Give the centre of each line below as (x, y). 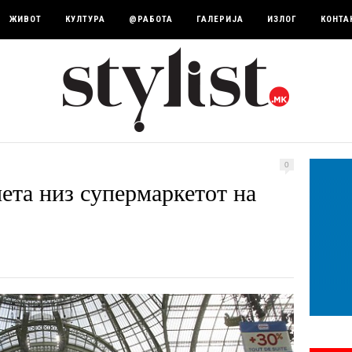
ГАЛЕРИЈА (220, 19)
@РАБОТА (151, 19)
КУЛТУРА (85, 19)
